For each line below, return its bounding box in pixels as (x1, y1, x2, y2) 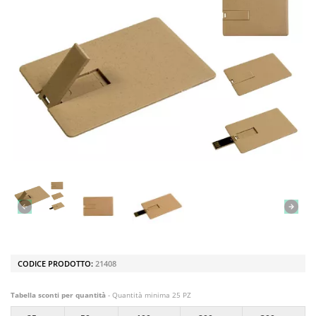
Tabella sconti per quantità (11, 290, 106, 300)
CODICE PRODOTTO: (18, 258, 95, 269)
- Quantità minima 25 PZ (106, 290, 191, 300)
